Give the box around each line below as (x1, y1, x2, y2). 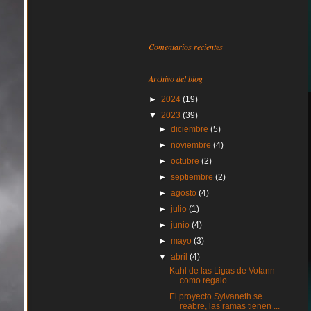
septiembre (171, 172, 216, 182)
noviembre (171, 140, 214, 150)
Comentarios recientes (149, 41, 223, 52)
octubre (171, 156, 202, 166)
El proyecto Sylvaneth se (169, 292, 262, 301)
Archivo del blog (149, 73, 203, 84)
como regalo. (179, 276, 229, 285)
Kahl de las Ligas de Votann (169, 266, 275, 276)
